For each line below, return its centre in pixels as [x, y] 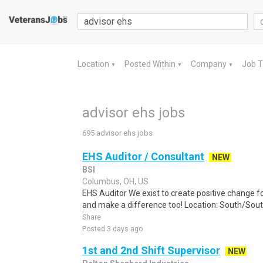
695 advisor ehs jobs [117, 133]
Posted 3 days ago [112, 229]
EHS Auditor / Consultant [143, 156]
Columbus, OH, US [115, 181]
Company [210, 64]
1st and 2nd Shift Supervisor [151, 250]
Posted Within [151, 64]
